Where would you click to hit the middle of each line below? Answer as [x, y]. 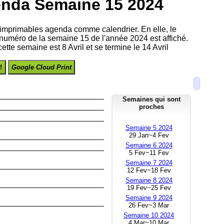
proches [151, 106]
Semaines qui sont [151, 99]
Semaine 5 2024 [149, 127]
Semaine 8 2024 [149, 180]
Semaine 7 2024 [149, 162]
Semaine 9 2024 [149, 197]
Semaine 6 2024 [149, 145]
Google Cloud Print [42, 67]
